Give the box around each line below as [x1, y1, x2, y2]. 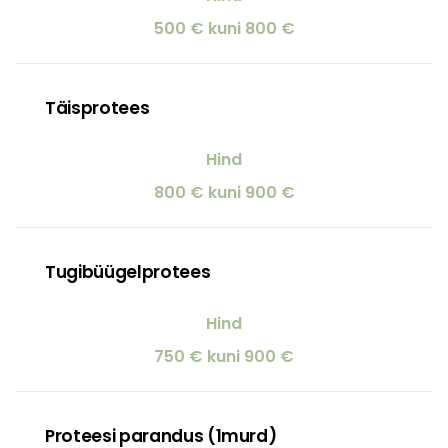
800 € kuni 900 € [153, 180, 295, 204]
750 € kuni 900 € [154, 344, 294, 368]
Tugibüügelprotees [45, 259, 211, 284]
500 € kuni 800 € [153, 16, 295, 40]
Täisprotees [45, 95, 150, 120]
